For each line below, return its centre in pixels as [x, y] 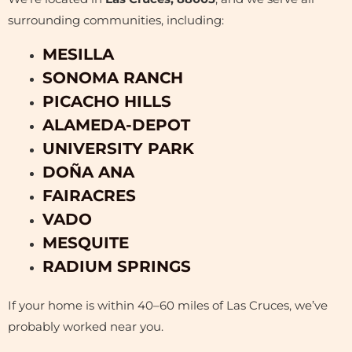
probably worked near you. [86, 327]
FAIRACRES [89, 196]
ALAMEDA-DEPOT [116, 125]
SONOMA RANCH [112, 78]
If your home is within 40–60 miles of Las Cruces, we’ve [168, 306]
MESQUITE [85, 243]
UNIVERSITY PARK [118, 149]
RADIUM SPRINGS [116, 267]
